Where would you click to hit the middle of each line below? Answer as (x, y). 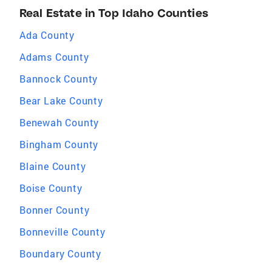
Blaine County (53, 166)
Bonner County (55, 210)
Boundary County (60, 253)
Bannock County (59, 79)
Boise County (51, 188)
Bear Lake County (61, 100)
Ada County (47, 35)
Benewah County (59, 122)
